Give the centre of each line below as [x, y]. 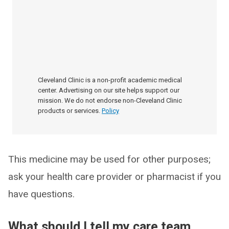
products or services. [69, 111]
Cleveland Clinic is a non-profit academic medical [110, 80]
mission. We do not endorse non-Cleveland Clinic [110, 100]
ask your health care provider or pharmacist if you [114, 177]
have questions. [41, 194]
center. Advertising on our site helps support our [109, 90]
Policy [110, 111]
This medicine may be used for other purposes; [109, 159]
